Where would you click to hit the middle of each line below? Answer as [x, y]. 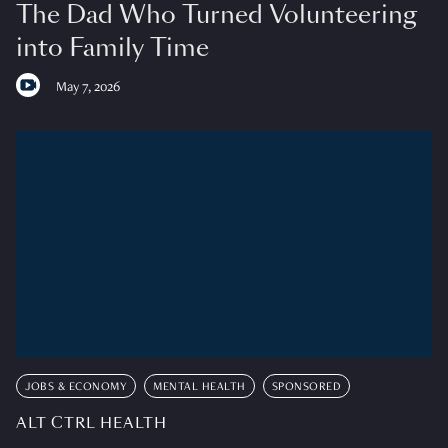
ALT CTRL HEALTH [91, 422]
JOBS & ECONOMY [76, 386]
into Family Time [112, 47]
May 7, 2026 [88, 87]
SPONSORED [306, 386]
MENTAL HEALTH [199, 386]
